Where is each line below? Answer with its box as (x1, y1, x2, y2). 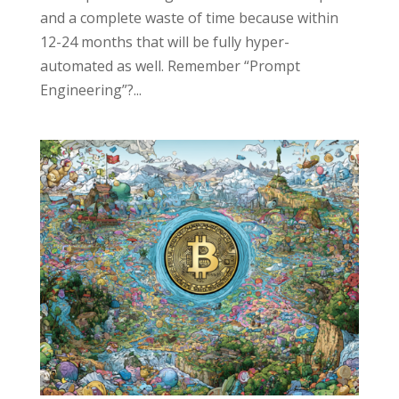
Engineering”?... (39, 80, 142, 101)
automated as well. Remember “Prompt (39, 56, 300, 77)
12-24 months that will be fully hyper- (39, 32, 289, 53)
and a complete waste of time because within (39, 8, 338, 28)
